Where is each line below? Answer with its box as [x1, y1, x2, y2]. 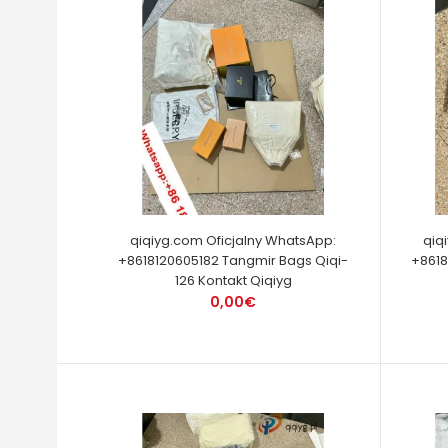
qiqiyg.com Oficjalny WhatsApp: [130, 230, 337, 250]
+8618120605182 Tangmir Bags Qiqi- [118, 250, 349, 270]
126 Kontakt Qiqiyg [174, 270, 292, 290]
